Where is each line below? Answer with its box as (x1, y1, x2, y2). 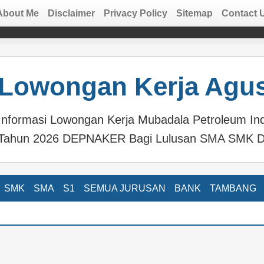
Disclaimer (47, 8, 95, 18)
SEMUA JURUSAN (83, 183, 166, 193)
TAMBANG (209, 183, 256, 193)
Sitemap (176, 8, 213, 18)
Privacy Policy (103, 8, 167, 18)
